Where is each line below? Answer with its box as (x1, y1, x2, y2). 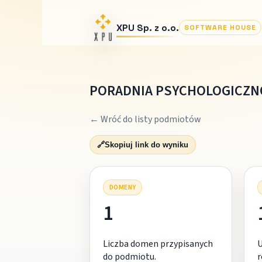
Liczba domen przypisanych (102, 237, 213, 250)
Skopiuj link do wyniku (104, 140, 188, 149)
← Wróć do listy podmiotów (89, 112, 201, 126)
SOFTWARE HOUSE (184, 23, 256, 32)
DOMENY (109, 182, 136, 192)
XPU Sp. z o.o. (116, 21, 179, 34)
